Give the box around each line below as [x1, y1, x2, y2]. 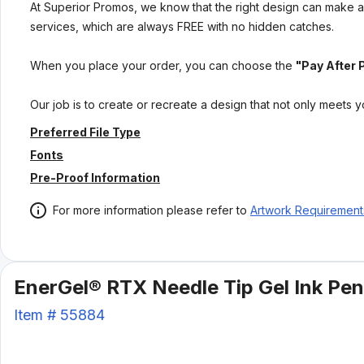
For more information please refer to [53, 203, 247, 217]
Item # [14, 306, 60, 323]
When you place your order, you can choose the [30, 58, 292, 72]
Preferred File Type [30, 125, 141, 139]
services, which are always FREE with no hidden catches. [30, 19, 334, 33]
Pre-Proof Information [30, 171, 160, 184]
